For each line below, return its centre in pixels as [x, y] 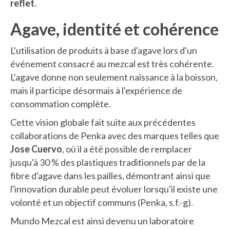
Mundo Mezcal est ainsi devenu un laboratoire [102, 221]
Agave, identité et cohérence [114, 29]
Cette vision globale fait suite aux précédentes [103, 122]
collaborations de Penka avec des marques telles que [115, 136]
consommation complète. [61, 104]
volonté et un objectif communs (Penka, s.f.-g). [102, 203]
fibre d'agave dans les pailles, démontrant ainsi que [110, 176]
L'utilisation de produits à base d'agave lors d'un [104, 51]
